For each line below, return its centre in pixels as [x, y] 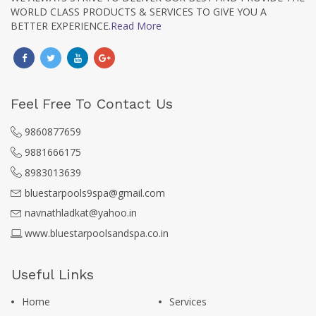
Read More [136, 25]
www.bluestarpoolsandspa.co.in [97, 233]
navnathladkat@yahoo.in [81, 213]
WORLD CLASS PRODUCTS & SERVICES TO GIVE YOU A [139, 11]
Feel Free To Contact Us [92, 103]
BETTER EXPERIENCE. [61, 25]
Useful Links [53, 275]
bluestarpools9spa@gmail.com [95, 193]
